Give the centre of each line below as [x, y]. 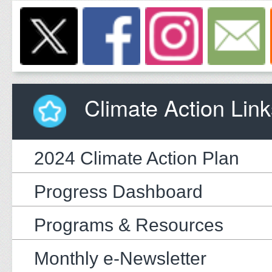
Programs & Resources [129, 225]
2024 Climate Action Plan [137, 158]
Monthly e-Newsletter [120, 258]
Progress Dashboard [118, 191]
